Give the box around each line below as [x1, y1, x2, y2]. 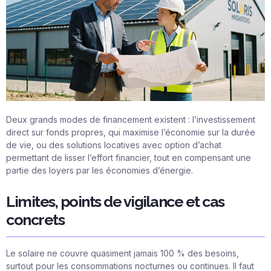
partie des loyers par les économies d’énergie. [6, 165, 193, 175]
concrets [6, 211, 64, 229]
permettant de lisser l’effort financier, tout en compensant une [6, 152, 251, 163]
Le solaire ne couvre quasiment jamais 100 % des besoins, [6, 247, 239, 258]
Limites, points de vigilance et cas [6, 192, 224, 211]
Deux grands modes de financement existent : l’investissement [6, 114, 255, 125]
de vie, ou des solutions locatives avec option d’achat [6, 139, 221, 150]
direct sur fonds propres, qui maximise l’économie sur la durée [6, 126, 255, 137]
